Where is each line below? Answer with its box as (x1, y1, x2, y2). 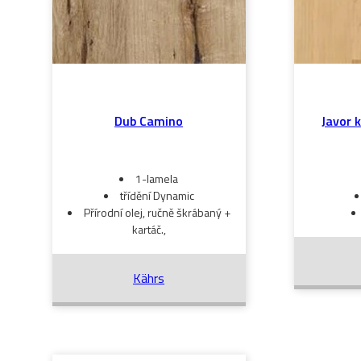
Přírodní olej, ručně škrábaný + (83, 204, 230, 221)
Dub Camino (114, 111, 184, 131)
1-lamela (135, 170, 179, 187)
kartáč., (131, 221, 166, 238)
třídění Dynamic (119, 187, 194, 204)
